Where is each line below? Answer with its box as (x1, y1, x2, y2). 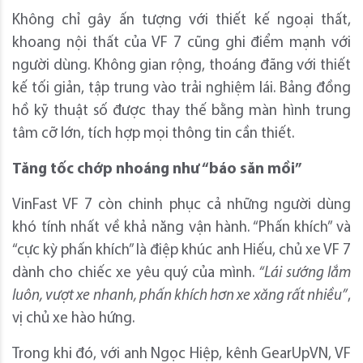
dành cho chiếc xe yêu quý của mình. (12, 266, 259, 282)
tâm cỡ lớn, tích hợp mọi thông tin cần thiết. (12, 126, 294, 143)
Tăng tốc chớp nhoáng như (12, 162, 202, 178)
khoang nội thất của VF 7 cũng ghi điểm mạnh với (12, 36, 351, 52)
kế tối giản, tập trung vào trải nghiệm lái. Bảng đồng (12, 81, 351, 97)
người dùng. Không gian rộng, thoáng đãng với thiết (12, 58, 351, 75)
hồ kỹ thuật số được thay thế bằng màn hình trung (12, 104, 351, 120)
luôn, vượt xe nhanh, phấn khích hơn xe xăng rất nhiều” (12, 288, 348, 305)
